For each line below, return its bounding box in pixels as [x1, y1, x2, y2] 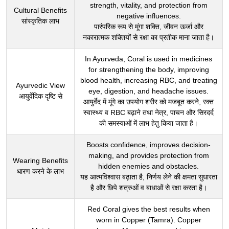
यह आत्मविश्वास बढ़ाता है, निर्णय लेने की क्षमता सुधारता [80, 173, 217, 181]
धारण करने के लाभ [17, 167, 64, 176]
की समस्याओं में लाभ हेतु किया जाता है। [99, 119, 198, 128]
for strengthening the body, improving [88, 65, 209, 74]
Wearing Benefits [13, 156, 68, 165]
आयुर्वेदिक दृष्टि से [18, 92, 62, 101]
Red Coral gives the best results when [87, 205, 210, 214]
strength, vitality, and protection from [89, 1, 208, 10]
